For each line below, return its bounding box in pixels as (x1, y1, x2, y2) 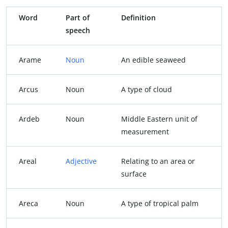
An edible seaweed (121, 54, 186, 65)
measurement (121, 126, 169, 136)
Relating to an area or (121, 156, 195, 166)
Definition (121, 12, 156, 22)
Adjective (66, 156, 97, 166)
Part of (66, 12, 90, 22)
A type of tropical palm (121, 198, 198, 208)
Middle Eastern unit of (121, 113, 197, 124)
